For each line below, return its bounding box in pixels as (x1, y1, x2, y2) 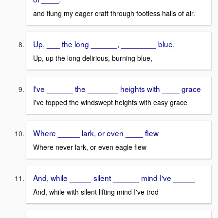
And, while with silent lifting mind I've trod (33, 186, 159, 197)
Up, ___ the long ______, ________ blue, (33, 38, 175, 49)
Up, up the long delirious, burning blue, (33, 53, 152, 63)
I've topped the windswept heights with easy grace (33, 97, 187, 108)
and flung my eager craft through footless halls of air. (33, 8, 195, 18)
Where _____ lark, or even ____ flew (33, 127, 159, 139)
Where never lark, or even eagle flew (33, 142, 146, 152)
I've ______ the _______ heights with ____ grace (33, 83, 201, 94)
